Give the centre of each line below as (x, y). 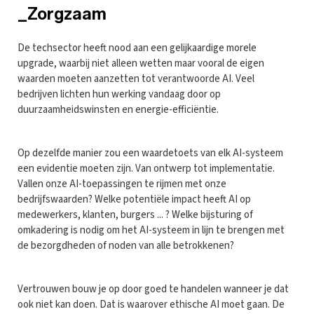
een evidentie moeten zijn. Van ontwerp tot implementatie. (146, 168)
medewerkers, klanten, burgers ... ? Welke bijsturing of (135, 214)
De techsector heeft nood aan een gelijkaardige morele (137, 48)
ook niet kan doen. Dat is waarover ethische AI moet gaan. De (151, 304)
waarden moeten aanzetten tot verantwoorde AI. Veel (136, 78)
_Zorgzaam (62, 13)
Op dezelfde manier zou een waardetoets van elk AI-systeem (150, 153)
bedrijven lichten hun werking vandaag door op (119, 94)
